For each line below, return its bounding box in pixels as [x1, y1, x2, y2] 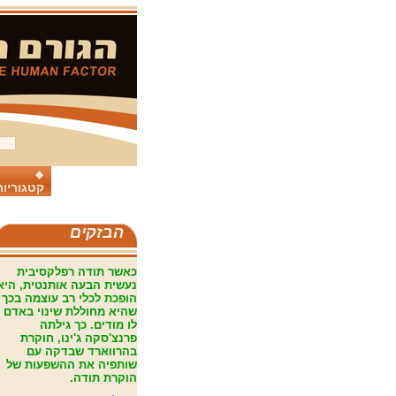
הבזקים [69, 224, 124, 241]
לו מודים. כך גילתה [39, 318, 137, 331]
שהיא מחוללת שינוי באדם [3, 305, 137, 318]
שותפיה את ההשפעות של [5, 358, 137, 371]
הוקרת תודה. [69, 371, 137, 385]
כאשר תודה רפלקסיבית [16, 265, 137, 278]
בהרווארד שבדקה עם [26, 345, 137, 358]
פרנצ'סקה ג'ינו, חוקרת [19, 331, 137, 345]
